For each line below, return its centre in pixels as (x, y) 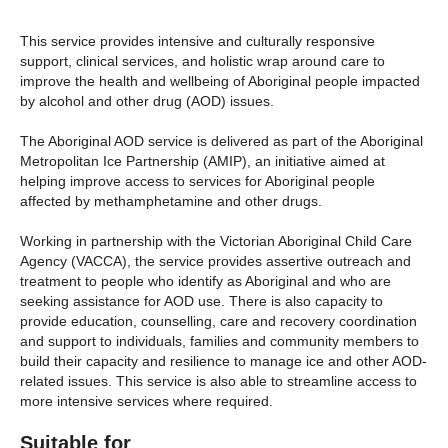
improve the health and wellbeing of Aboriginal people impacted (220, 81)
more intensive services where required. (146, 401)
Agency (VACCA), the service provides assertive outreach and (215, 261)
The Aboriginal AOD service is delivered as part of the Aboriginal (221, 141)
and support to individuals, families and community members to (219, 341)
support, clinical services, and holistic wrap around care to (202, 61)
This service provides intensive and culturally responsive (197, 41)
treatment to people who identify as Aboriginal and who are (205, 281)
